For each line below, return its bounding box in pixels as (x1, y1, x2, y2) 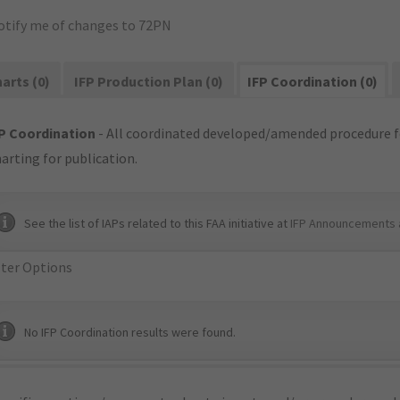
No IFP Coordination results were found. (24, 324, 236, 340)
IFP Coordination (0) (247, 72, 379, 90)
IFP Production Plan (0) (74, 72, 224, 90)
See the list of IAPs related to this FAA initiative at (24, 215, 290, 231)
